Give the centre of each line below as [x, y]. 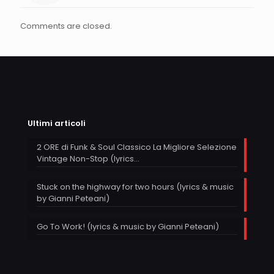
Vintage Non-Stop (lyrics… [88, 158]
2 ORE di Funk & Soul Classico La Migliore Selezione [137, 147]
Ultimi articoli [57, 123]
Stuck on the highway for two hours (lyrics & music [135, 187]
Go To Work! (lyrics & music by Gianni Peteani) [128, 226]
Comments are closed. [66, 26]
